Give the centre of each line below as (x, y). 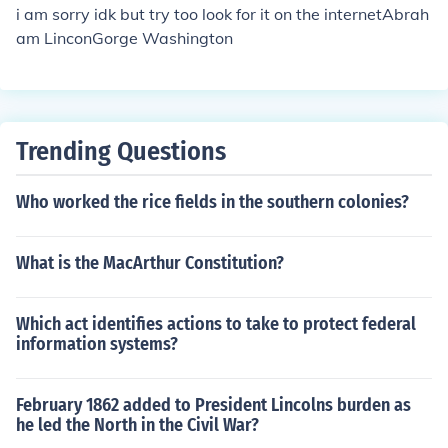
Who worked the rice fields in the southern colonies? (212, 202)
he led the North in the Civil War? (137, 425)
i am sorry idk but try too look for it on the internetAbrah (222, 14)
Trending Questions (121, 151)
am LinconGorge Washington (124, 38)
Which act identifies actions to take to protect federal (216, 324)
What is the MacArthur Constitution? (150, 263)
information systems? (97, 344)
